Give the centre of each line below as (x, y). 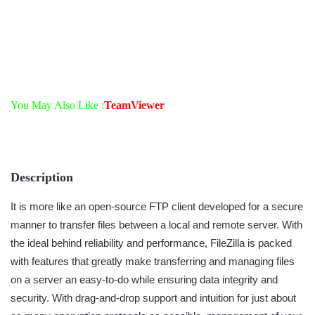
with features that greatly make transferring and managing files (153, 261)
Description (42, 178)
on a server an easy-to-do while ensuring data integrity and (144, 279)
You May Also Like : (57, 105)
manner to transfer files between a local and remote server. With (156, 224)
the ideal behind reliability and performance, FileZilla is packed (151, 243)
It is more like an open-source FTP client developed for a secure (157, 206)
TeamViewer (134, 105)
